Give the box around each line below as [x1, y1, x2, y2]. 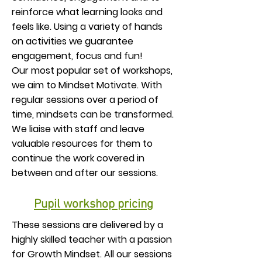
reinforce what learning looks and [12, 5, 163, 19]
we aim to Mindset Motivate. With [12, 78, 162, 92]
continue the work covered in [12, 151, 144, 165]
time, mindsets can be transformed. [12, 108, 174, 121]
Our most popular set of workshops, [12, 64, 173, 77]
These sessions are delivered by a [12, 218, 163, 232]
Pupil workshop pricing [34, 197, 153, 212]
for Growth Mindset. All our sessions [12, 247, 172, 261]
